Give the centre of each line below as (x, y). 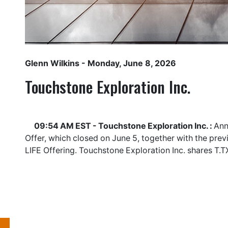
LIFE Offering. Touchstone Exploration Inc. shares (120, 150)
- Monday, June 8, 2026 (128, 63)
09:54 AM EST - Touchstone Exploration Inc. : (124, 126)
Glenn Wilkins (52, 63)
